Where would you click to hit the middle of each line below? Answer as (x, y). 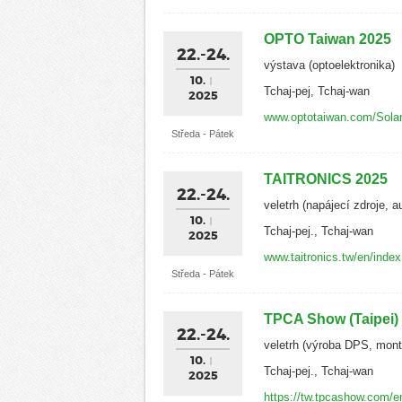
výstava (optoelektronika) (329, 65)
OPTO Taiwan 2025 (328, 39)
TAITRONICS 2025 (326, 179)
